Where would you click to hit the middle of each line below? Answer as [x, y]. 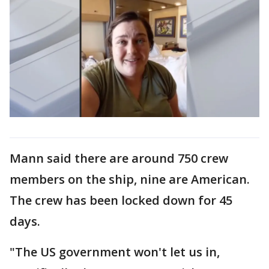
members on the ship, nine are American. [130, 179]
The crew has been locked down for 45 [121, 200]
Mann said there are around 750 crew [119, 158]
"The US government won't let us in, [115, 252]
